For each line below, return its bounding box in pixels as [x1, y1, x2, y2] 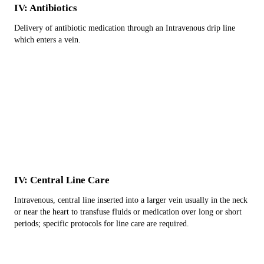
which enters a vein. [14, 35, 81, 44]
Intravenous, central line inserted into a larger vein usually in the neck [14, 196, 247, 204]
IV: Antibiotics [14, 2, 77, 14]
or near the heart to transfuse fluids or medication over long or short [14, 207, 242, 216]
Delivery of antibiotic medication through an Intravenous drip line [14, 24, 235, 32]
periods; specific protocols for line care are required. [14, 219, 189, 228]
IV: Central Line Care [14, 174, 110, 186]
